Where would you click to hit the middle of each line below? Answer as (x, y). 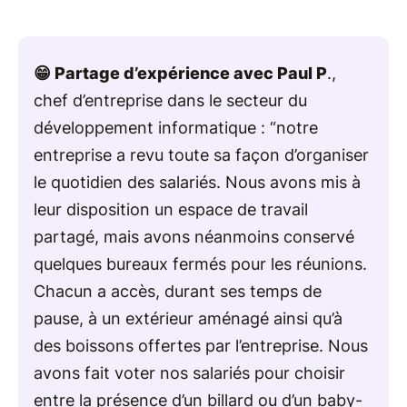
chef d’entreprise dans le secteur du (170, 100)
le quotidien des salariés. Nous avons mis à (197, 182)
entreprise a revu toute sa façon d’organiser (201, 154)
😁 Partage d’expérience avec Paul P (180, 73)
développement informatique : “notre (176, 127)
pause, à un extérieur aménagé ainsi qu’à (188, 318)
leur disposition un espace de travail (171, 209)
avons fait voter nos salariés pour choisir (189, 372)
